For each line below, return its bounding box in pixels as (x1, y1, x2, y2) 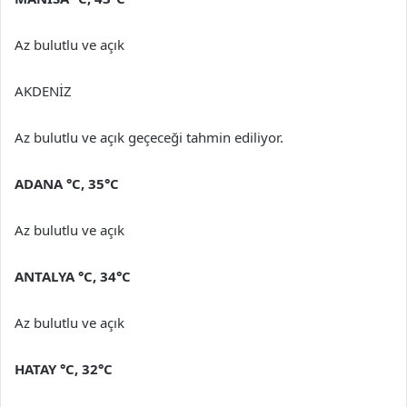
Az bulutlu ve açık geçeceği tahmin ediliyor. (15, 127, 283, 146)
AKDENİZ (15, 81, 72, 100)
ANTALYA (15, 266, 78, 285)
